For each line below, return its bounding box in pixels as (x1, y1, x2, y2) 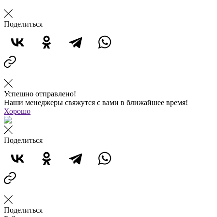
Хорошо (4, 107, 31, 115)
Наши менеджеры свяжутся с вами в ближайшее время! (4, 98, 188, 107)
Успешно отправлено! (4, 89, 76, 98)
